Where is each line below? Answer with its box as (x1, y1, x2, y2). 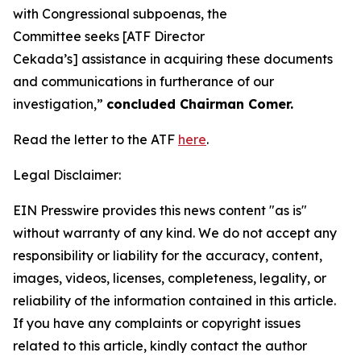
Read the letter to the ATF (13, 131, 178, 147)
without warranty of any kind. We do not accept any (13, 225, 337, 241)
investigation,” (13, 96, 106, 112)
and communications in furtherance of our (13, 73, 274, 89)
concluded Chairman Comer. (106, 96, 297, 112)
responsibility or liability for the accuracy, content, (13, 247, 322, 263)
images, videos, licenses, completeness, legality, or (13, 270, 326, 286)
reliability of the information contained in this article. (13, 293, 336, 309)
